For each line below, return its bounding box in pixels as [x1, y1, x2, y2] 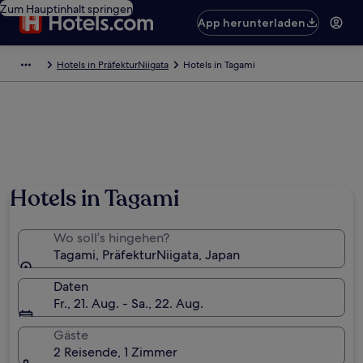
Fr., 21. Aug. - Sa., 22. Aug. [53, 295, 203, 312]
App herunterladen [198, 15, 306, 30]
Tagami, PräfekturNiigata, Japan [53, 246, 240, 263]
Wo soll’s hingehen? [53, 229, 169, 246]
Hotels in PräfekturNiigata [57, 58, 169, 71]
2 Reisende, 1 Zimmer [53, 344, 177, 361]
